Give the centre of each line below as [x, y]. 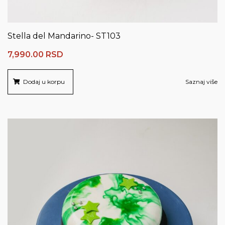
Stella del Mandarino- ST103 [64, 36]
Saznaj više [201, 82]
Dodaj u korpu [44, 82]
